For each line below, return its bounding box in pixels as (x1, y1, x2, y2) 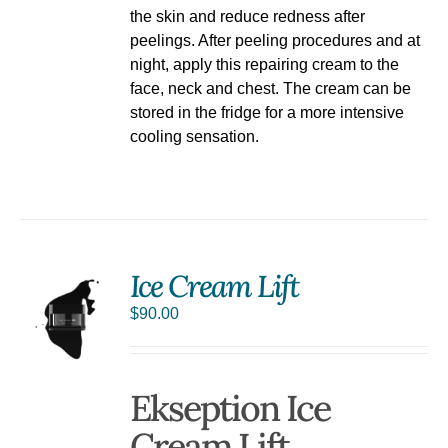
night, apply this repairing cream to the (130, 55, 400, 73)
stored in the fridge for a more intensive (130, 103, 405, 121)
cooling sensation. (130, 127, 260, 145)
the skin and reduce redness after (130, 7, 366, 25)
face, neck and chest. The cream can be (130, 79, 412, 97)
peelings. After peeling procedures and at (130, 31, 421, 49)
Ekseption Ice (130, 384, 331, 431)
